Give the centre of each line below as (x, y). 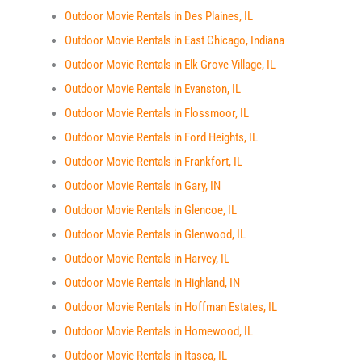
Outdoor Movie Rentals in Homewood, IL (159, 331)
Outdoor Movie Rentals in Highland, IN (152, 283)
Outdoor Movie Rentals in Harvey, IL (147, 259)
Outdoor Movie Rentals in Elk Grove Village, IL (170, 65)
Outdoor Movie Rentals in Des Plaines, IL (159, 16)
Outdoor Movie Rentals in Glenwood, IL (155, 234)
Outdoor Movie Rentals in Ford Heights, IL (161, 137)
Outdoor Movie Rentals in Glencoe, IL (151, 210)
